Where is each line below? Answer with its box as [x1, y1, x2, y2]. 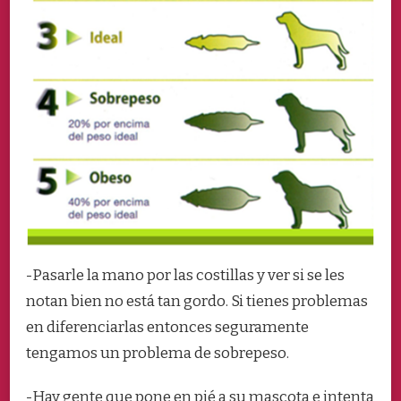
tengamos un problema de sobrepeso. [26, 343, 289, 363]
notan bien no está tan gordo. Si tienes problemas [26, 291, 368, 311]
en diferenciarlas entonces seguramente [26, 317, 309, 337]
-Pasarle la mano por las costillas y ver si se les [26, 265, 345, 285]
